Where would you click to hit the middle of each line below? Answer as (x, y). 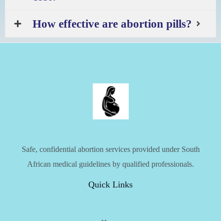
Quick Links (110, 185)
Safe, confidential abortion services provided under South (110, 149)
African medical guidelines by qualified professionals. (110, 164)
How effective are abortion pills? (112, 24)
